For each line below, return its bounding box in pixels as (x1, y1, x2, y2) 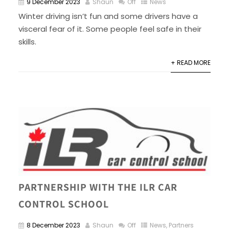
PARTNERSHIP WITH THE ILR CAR (18, 180, 177, 194)
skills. (18, 36, 36, 47)
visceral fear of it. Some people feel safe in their (18, 23, 201, 34)
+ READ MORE (171, 58, 211, 67)
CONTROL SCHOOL (18, 197, 109, 211)
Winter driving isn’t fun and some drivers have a (18, 10, 198, 21)
